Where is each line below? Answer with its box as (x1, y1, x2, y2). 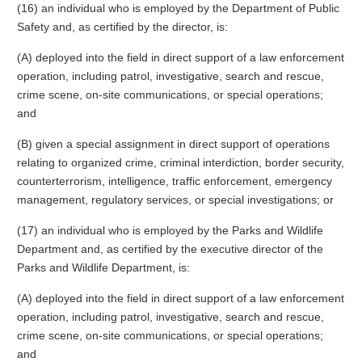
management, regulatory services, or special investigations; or (16, 193, 334, 206)
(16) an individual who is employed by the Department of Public (16, 2, 339, 15)
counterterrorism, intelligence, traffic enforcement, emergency (16, 175, 332, 187)
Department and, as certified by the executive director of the (16, 242, 323, 255)
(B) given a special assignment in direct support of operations (16, 137, 330, 150)
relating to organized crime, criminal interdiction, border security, (16, 156, 344, 169)
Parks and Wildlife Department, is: (16, 261, 190, 274)
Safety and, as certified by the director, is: (16, 20, 228, 33)
